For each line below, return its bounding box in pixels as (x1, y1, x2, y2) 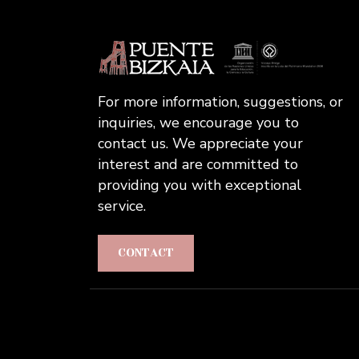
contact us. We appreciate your (98, 133, 303, 153)
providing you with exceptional (98, 175, 301, 195)
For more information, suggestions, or (98, 91, 343, 111)
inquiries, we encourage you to (98, 112, 299, 132)
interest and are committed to (98, 154, 298, 174)
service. (98, 196, 146, 216)
